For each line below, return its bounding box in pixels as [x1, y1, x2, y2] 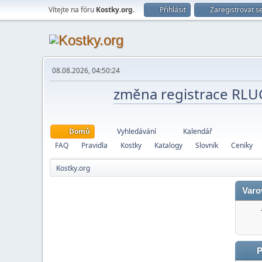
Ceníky [231, 140, 253, 150]
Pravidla [81, 140, 108, 150]
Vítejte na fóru [49, 5, 96, 15]
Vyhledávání [117, 126, 156, 136]
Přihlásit [160, 5, 186, 15]
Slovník [195, 140, 218, 150]
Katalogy [154, 140, 182, 150]
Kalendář [183, 126, 212, 136]
